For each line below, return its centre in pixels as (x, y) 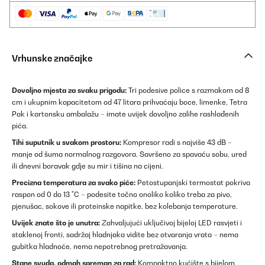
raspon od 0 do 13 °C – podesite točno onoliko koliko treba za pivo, (122, 195)
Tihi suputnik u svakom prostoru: (67, 143)
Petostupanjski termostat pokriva (193, 183)
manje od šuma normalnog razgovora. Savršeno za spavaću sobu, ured (129, 154)
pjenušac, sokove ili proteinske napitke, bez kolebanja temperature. (125, 206)
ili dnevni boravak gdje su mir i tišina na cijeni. (88, 166)
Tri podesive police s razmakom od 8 (188, 91)
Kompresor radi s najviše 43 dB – (177, 143)
